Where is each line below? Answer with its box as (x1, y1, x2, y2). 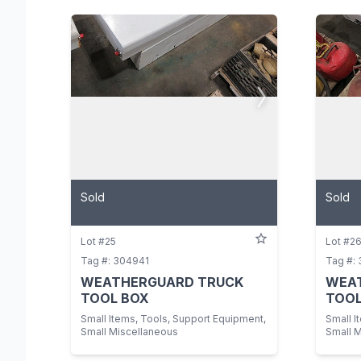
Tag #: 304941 (81, 254, 149, 267)
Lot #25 (81, 234, 116, 247)
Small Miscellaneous (81, 325, 178, 338)
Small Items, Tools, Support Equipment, (81, 312, 266, 325)
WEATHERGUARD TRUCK (81, 273, 243, 290)
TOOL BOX (81, 289, 149, 306)
